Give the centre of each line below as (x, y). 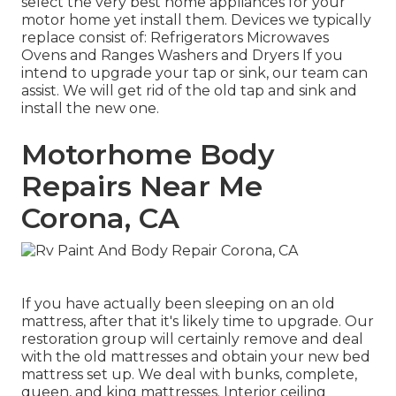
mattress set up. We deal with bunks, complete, (189, 374)
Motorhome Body (148, 155)
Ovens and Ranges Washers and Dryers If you (182, 56)
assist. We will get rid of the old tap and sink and (189, 91)
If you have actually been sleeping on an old (178, 303)
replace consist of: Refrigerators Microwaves (175, 38)
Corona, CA (100, 218)
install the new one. (90, 109)
